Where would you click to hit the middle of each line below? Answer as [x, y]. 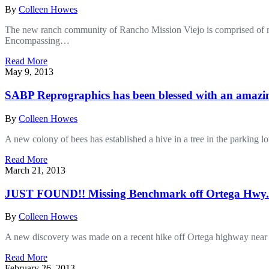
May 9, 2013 [29, 72]
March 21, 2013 [35, 170]
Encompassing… [37, 41]
